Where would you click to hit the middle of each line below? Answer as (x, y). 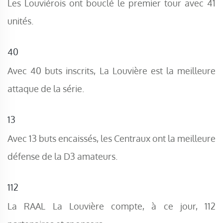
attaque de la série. (46, 89)
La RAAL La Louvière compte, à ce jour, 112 (111, 206)
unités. (20, 21)
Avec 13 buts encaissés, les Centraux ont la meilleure (111, 138)
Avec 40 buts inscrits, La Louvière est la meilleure (111, 71)
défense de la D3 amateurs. (62, 156)
